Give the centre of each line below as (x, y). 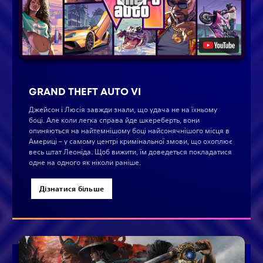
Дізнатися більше (72, 188)
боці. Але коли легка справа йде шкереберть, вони (114, 120)
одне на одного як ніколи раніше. (85, 162)
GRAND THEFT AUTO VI (85, 91)
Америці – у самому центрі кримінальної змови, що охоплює (131, 141)
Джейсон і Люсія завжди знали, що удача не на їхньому (123, 109)
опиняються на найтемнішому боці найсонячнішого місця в (129, 130)
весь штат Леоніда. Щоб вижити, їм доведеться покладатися (130, 151)
